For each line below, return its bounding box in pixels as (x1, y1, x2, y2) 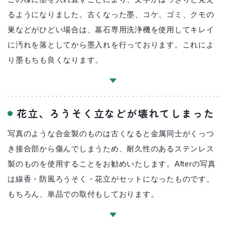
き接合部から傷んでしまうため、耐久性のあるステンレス (8, 144, 214, 153)
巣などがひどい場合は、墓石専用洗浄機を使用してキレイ (8, 25, 214, 34)
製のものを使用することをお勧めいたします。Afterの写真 (8, 159, 216, 168)
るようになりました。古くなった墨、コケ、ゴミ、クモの (8, 10, 214, 19)
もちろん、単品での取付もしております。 (8, 189, 159, 198)
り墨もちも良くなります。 (8, 55, 103, 64)
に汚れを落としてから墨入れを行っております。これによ (8, 40, 214, 49)
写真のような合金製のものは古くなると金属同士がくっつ (8, 129, 214, 138)
